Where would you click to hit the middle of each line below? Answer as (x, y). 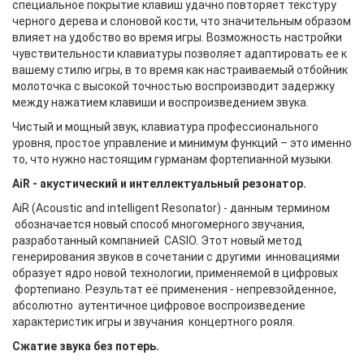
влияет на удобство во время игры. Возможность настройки (177, 37)
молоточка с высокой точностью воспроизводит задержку (173, 86)
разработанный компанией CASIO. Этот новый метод (157, 240)
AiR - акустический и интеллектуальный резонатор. (159, 184)
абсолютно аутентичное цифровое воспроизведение (159, 305)
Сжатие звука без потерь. (86, 346)
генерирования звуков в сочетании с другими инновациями (176, 257)
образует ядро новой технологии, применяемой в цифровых (175, 273)
